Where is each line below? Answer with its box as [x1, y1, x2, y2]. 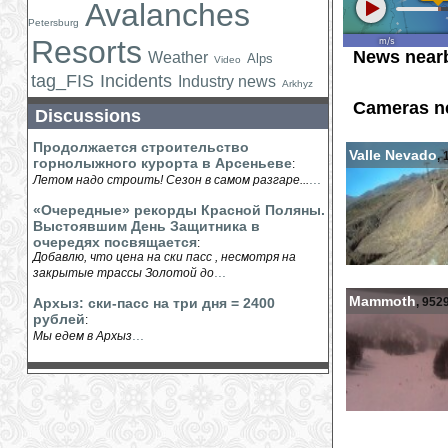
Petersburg [28, 17, 79, 28]
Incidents [100, 71, 172, 91]
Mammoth [349, 293, 416, 309]
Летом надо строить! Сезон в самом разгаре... [33, 173, 309, 187]
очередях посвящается [33, 234, 197, 250]
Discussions [35, 106, 141, 126]
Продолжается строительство [33, 139, 249, 155]
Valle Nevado [349, 147, 437, 163]
